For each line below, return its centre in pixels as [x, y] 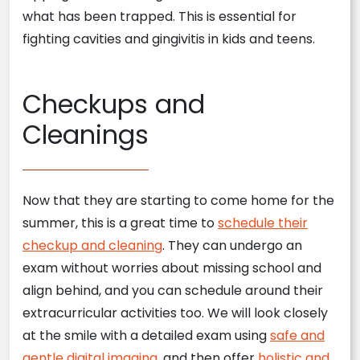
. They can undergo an [232, 246]
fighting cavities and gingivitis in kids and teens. [169, 39]
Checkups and [114, 104]
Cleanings [86, 135]
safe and [297, 336]
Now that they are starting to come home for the [178, 201]
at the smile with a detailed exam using [146, 336]
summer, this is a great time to [120, 223]
